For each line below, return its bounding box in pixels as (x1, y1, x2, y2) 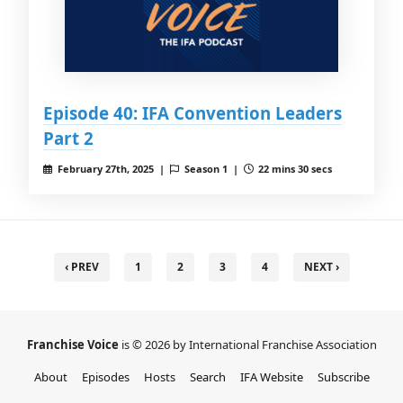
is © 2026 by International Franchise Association (121, 336, 377, 353)
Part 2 (43, 126, 94, 149)
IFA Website (239, 369, 303, 385)
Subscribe (317, 369, 370, 385)
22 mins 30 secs (255, 161, 333, 175)
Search (189, 369, 226, 385)
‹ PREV (64, 259, 99, 274)
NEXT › (303, 259, 339, 274)
